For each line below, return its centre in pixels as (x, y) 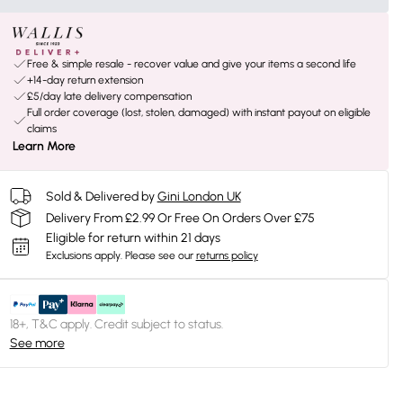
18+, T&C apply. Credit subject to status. (116, 324)
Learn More (44, 146)
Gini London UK (199, 196)
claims (41, 129)
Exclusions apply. (84, 255)
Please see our (159, 255)
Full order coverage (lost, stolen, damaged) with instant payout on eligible (198, 112)
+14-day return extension (85, 80)
